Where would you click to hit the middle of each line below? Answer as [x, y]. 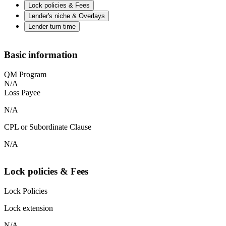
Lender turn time [52, 27]
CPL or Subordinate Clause [48, 127]
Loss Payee [22, 92]
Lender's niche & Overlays [67, 16]
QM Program [25, 74]
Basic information [41, 54]
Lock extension [29, 208]
